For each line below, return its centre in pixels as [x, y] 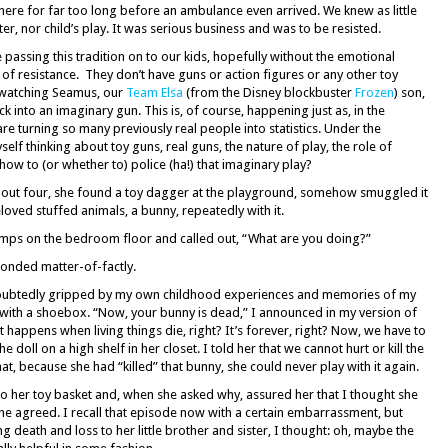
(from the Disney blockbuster [269, 92]
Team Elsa [154, 92]
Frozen [374, 92]
